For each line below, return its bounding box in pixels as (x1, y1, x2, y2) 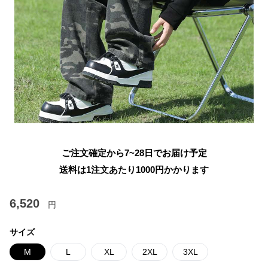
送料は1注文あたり (59, 165, 136, 175)
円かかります (155, 165, 209, 175)
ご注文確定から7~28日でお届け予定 (61, 148, 207, 158)
